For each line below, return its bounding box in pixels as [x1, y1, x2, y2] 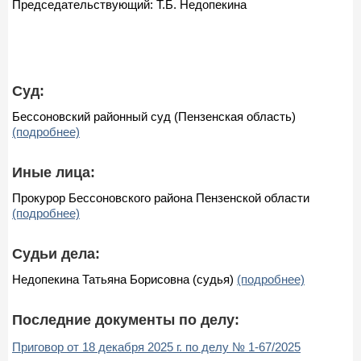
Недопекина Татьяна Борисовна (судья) [12, 272, 237, 286]
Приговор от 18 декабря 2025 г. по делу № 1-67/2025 [12, 339, 301, 354]
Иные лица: [12, 164, 95, 180]
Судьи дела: [12, 245, 100, 262]
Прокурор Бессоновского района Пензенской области [12, 190, 309, 205]
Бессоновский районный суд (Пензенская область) [12, 109, 296, 123]
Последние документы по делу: [12, 311, 239, 328]
